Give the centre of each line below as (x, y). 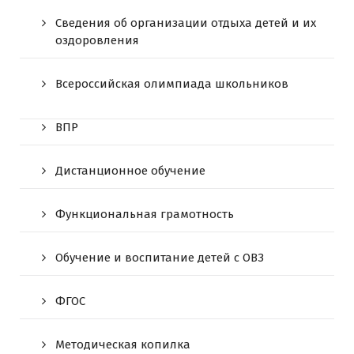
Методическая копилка (123, 344)
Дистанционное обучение (130, 170)
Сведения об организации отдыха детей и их (186, 23)
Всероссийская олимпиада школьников (172, 83)
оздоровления (97, 40)
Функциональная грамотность (145, 214)
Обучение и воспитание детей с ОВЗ (160, 257)
